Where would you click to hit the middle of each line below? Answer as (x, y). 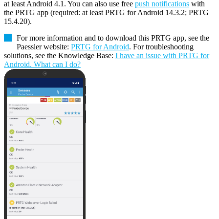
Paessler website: (44, 47)
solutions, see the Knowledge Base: (60, 56)
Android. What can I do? (42, 65)
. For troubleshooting (161, 47)
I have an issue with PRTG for (162, 56)
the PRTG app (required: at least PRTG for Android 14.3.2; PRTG (106, 13)
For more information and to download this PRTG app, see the (113, 38)
